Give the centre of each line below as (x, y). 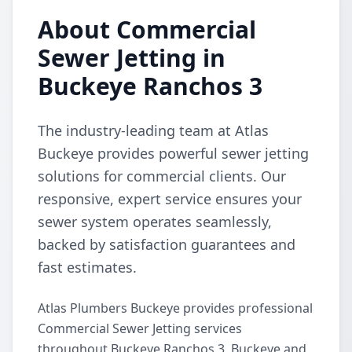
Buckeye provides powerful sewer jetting (173, 153)
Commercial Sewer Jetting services (140, 328)
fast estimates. (87, 267)
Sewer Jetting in (132, 58)
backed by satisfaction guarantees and (167, 244)
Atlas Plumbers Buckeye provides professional (175, 308)
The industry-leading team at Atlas (153, 130)
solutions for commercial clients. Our (162, 176)
